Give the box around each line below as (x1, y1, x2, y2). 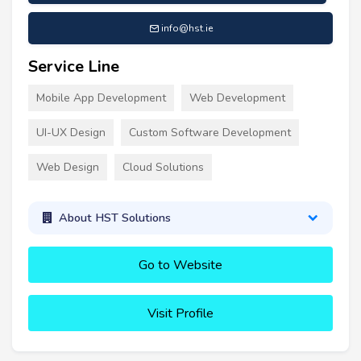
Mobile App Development (36, 89, 166, 106)
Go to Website (139, 255, 222, 274)
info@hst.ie (160, 21, 213, 35)
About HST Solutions (58, 210, 171, 226)
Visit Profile (147, 304, 214, 322)
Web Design (36, 159, 99, 175)
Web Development (189, 89, 285, 106)
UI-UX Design (36, 124, 106, 140)
